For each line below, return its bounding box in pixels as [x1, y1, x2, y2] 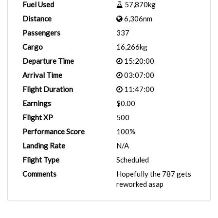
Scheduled [116, 155, 149, 164]
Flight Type [22, 155, 59, 164]
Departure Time [22, 56, 74, 65]
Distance [22, 14, 52, 23]
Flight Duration [22, 85, 73, 93]
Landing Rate [22, 141, 65, 150]
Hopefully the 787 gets [116, 169, 191, 178]
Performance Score [22, 127, 85, 136]
